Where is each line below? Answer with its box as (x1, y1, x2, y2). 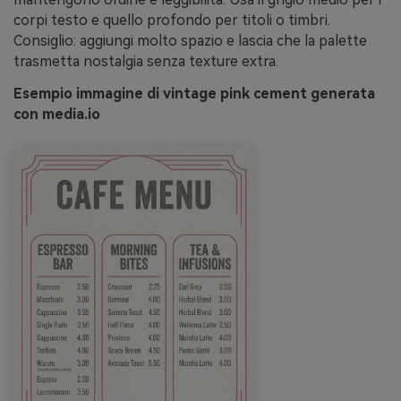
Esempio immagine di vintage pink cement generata (13, 84, 375, 102)
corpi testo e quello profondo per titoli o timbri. (13, 11, 330, 29)
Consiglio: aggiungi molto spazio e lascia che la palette (13, 31, 367, 49)
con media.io (13, 105, 100, 123)
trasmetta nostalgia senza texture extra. (13, 52, 278, 70)
